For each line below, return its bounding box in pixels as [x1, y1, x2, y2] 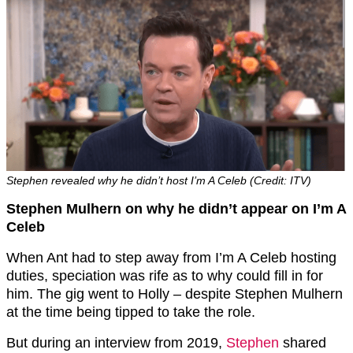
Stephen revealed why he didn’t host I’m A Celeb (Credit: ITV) [6, 173, 311, 187]
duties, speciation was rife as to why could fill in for [6, 267, 323, 284]
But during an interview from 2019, [6, 334, 226, 351]
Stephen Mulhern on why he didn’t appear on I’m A [6, 200, 346, 217]
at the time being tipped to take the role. [6, 303, 255, 320]
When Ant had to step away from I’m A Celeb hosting [6, 249, 336, 266]
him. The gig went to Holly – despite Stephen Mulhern [6, 285, 343, 302]
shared [279, 334, 326, 351]
